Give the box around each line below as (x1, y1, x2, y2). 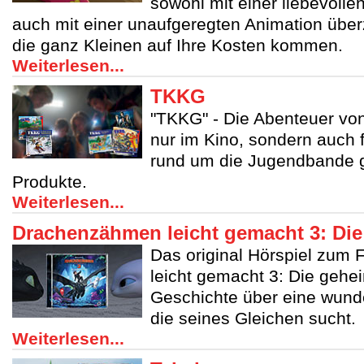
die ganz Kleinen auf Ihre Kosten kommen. (12, 36, 343, 54)
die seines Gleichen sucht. (150, 309, 356, 327)
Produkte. (12, 172, 87, 191)
